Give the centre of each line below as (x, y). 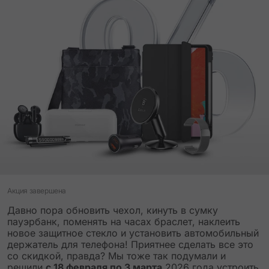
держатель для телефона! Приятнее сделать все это (130, 244)
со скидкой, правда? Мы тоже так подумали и (116, 256)
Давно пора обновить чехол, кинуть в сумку (113, 210)
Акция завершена (37, 191)
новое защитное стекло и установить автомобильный (133, 233)
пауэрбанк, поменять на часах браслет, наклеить (124, 222)
